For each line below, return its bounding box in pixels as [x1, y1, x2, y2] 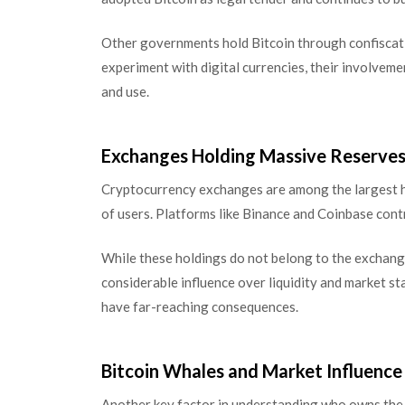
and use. [101, 83, 149, 99]
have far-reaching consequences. [101, 298, 298, 315]
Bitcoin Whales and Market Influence [101, 359, 402, 381]
